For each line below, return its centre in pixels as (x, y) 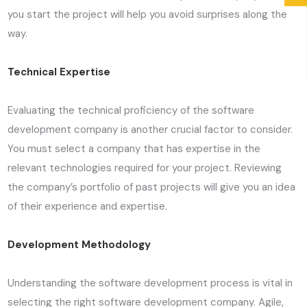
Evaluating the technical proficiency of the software (131, 111)
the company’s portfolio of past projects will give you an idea (152, 187)
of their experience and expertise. (88, 207)
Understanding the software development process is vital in (150, 283)
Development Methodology (79, 245)
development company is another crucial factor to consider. (150, 130)
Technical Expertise (59, 72)
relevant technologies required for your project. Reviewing (145, 168)
